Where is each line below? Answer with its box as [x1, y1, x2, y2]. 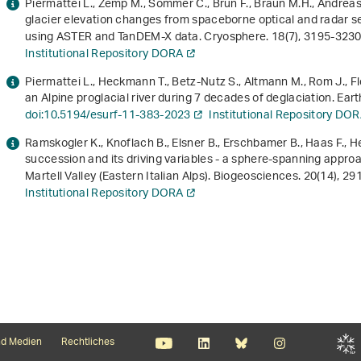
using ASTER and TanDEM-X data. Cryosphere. [25, 25, 272, 51]
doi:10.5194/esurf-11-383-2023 [25, 103, 191, 129]
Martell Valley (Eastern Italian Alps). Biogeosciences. [25, 164, 304, 190]
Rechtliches [61, 331, 114, 354]
